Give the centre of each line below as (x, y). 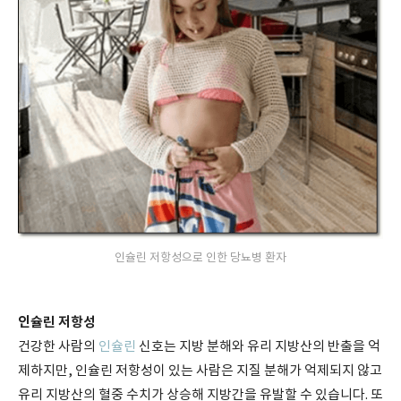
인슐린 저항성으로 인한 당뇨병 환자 (200, 259)
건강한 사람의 (58, 347)
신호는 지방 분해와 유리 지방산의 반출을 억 (258, 347)
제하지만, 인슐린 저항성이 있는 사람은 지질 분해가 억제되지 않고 (200, 371)
